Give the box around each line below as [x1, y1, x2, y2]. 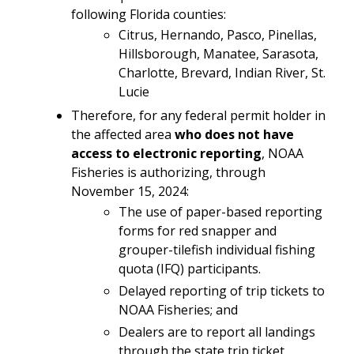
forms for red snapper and [119, 221, 277, 239]
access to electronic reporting [71, 144, 262, 162]
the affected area [71, 125, 175, 143]
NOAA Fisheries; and [119, 300, 241, 318]
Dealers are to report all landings [119, 322, 315, 341]
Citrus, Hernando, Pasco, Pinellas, [119, 25, 317, 43]
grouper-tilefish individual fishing [119, 240, 315, 258]
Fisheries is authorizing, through [71, 163, 265, 181]
